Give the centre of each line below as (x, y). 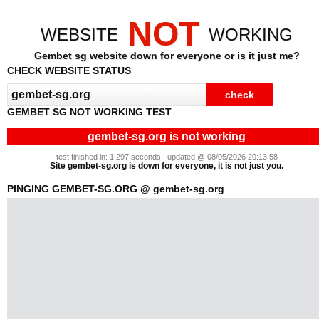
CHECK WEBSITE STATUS (69, 70)
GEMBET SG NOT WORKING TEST (89, 112)
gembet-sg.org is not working (167, 136)
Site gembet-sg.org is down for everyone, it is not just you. (167, 166)
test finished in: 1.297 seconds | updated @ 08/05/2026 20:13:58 (167, 157)
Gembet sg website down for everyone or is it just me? (167, 56)
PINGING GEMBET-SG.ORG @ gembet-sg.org (116, 189)
